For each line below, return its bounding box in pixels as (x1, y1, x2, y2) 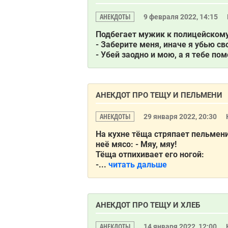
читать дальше (108, 160, 167, 169)
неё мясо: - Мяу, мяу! (96, 139, 177, 149)
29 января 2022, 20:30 (144, 112, 218, 121)
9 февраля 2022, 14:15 (144, 13, 219, 21)
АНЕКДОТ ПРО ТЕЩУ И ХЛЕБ (96, 201, 200, 210)
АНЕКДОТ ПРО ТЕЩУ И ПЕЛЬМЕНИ (96, 91, 222, 100)
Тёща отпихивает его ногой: (96, 150, 204, 159)
